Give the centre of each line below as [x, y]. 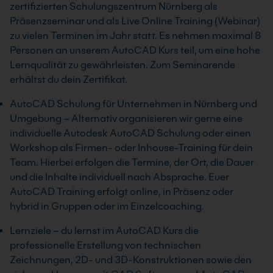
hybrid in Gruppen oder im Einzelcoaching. [107, 206]
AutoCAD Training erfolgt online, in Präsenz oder [122, 192]
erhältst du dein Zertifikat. [69, 80]
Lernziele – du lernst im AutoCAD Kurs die [104, 231]
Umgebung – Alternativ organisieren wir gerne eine [126, 119]
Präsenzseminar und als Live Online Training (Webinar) [135, 21]
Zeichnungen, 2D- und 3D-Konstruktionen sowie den [131, 260]
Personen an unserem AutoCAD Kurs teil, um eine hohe [135, 50]
